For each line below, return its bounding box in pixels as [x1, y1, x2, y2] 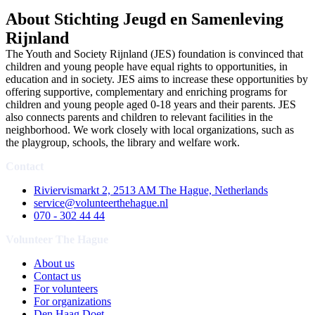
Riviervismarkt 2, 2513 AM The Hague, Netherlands [34, 184, 268, 196]
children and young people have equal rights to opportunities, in [6, 60, 288, 72]
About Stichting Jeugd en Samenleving [6, 10, 283, 28]
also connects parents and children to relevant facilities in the [6, 111, 273, 123]
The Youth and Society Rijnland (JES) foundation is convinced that [6, 48, 303, 60]
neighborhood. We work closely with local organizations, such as [6, 124, 294, 136]
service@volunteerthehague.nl [34, 197, 168, 209]
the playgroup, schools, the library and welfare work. [6, 136, 240, 148]
